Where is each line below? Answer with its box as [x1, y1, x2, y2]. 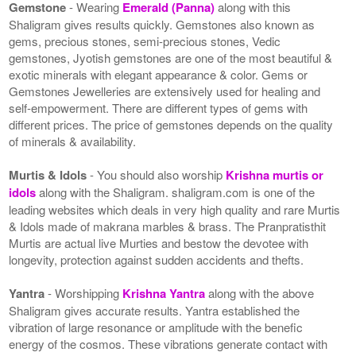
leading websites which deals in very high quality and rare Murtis [9, 200, 341, 218]
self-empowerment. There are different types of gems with [9, 99, 308, 116]
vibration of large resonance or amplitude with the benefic [9, 318, 304, 335]
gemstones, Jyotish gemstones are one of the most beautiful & [9, 48, 333, 66]
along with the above [208, 284, 315, 301]
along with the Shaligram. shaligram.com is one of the [39, 183, 315, 200]
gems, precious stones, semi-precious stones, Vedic [9, 32, 281, 49]
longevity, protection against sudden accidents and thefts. [9, 250, 304, 268]
